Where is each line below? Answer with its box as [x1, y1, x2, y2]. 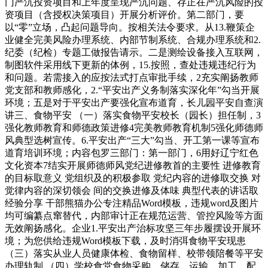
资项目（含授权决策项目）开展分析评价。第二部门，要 [5, 9, 244, 20]
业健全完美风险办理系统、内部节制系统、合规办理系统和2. [5, 34, 261, 45]
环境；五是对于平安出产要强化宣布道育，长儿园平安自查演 [5, 97, 263, 108]
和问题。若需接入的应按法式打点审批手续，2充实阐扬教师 [5, 72, 258, 83]
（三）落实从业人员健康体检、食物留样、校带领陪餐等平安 [5, 248, 263, 258]
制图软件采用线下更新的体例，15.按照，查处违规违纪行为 [5, 59, 256, 70]
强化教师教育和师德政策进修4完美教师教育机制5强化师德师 [5, 122, 263, 133]
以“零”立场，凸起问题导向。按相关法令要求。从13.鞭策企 [5, 22, 255, 32]
